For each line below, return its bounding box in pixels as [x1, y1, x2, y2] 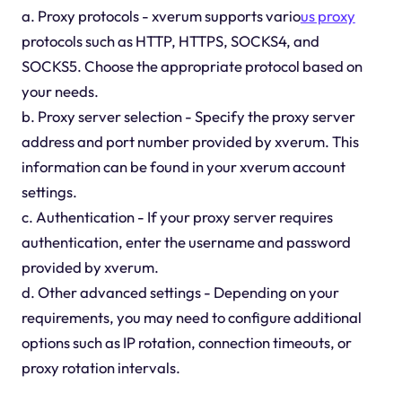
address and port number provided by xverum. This [21, 131, 359, 151]
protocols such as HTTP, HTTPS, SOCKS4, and [21, 31, 319, 50]
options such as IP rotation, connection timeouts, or [21, 332, 352, 352]
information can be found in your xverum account [21, 156, 345, 176]
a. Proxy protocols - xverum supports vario [21, 5, 301, 25]
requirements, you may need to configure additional [21, 307, 362, 327]
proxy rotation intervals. [21, 357, 180, 377]
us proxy [300, 5, 355, 25]
